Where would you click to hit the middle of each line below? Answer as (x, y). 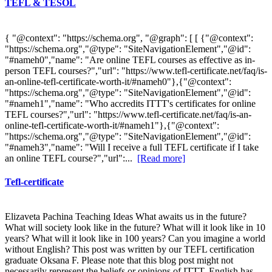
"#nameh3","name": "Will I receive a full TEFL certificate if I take (132, 147)
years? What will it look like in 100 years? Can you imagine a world (135, 239)
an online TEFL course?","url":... (71, 158)
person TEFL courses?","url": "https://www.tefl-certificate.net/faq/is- (136, 70)
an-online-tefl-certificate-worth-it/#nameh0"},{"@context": (118, 81)
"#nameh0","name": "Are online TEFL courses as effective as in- (130, 59)
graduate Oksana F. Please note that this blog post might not (119, 260)
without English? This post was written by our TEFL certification (130, 250)
